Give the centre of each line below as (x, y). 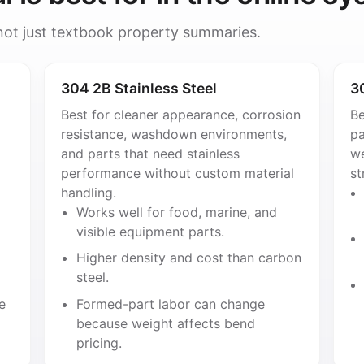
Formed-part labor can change (170, 304)
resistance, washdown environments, (174, 134)
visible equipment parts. (150, 231)
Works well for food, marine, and (176, 212)
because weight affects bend (165, 324)
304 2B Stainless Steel (139, 88)
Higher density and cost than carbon (188, 258)
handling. (89, 192)
